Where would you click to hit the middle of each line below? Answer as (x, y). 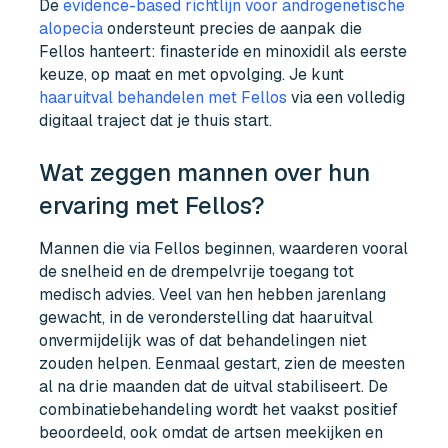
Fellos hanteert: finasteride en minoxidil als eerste (223, 51)
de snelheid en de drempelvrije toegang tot (197, 272)
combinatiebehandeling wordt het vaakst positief (219, 410)
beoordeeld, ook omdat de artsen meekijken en (211, 433)
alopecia (71, 28)
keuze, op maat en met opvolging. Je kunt (192, 74)
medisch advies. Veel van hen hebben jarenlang (213, 295)
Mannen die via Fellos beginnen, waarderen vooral (224, 249)
